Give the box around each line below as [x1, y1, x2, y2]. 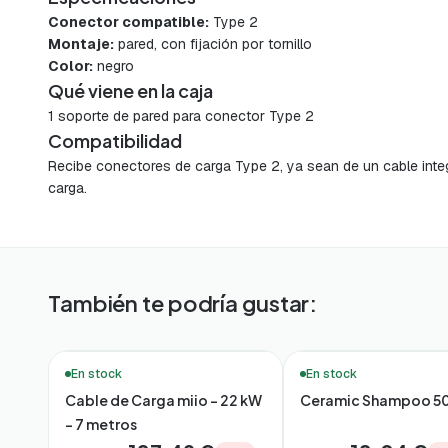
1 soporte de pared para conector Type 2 [48, 107, 314, 126]
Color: [48, 57, 93, 76]
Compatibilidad [48, 129, 182, 153]
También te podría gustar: [48, 289, 318, 318]
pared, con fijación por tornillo [114, 35, 312, 54]
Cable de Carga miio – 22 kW [65, 391, 262, 410]
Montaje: [48, 35, 114, 54]
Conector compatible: [48, 13, 209, 32]
